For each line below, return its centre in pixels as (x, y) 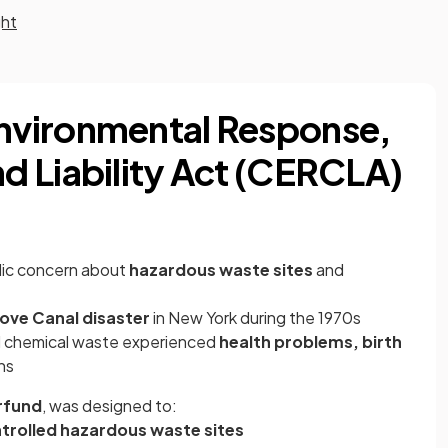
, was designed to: (109, 405)
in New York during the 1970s (255, 317)
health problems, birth (310, 341)
